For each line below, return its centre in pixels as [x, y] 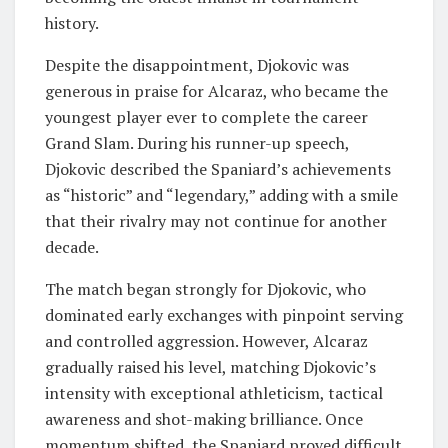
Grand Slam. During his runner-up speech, [197, 142]
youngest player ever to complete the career [206, 116]
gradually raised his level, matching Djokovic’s [210, 366]
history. [72, 22]
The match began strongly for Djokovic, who [205, 288]
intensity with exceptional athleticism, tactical [214, 392]
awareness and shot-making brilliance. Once [204, 418]
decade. [72, 246]
